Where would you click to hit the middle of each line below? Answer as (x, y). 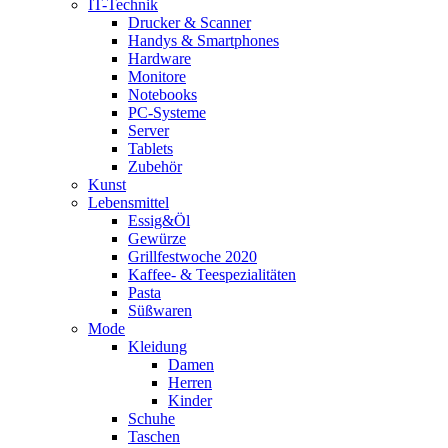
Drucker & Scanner (189, 22)
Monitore (157, 76)
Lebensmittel (128, 202)
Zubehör (155, 166)
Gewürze (157, 238)
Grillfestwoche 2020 (192, 256)
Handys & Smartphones (203, 40)
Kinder (190, 400)
